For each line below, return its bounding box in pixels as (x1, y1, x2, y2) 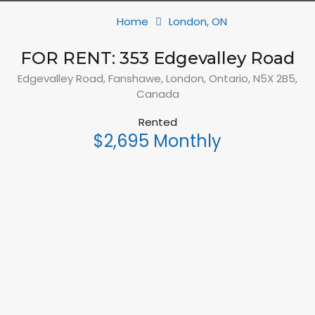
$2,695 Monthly (94, 129, 221, 153)
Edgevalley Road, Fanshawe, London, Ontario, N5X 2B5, (18, 71, 297, 86)
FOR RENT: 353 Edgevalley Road (20, 48, 295, 68)
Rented (138, 115, 177, 129)
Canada (136, 86, 179, 101)
